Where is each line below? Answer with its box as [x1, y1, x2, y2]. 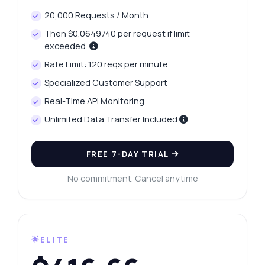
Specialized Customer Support [44, 77, 168, 89]
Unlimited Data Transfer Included [44, 114, 180, 125]
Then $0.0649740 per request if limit [44, 28, 190, 40]
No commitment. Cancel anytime [67, 173, 198, 185]
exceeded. [44, 40, 90, 52]
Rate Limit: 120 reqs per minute [44, 59, 169, 70]
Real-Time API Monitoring [44, 95, 145, 107]
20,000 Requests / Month [44, 9, 149, 21]
